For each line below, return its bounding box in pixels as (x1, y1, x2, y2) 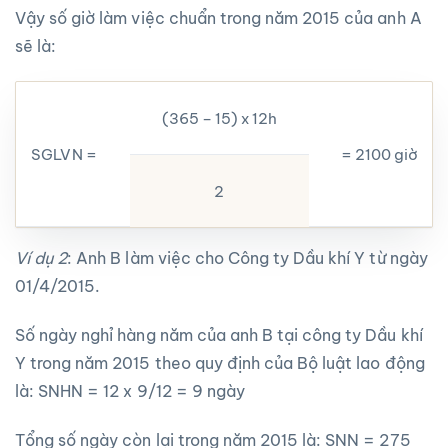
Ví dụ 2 (15, 248, 68, 269)
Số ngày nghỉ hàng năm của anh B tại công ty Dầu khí (15, 324, 423, 345)
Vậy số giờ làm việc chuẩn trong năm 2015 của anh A (15, 8, 422, 29)
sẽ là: (15, 36, 57, 57)
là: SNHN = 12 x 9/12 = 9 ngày (15, 380, 245, 401)
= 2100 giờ (340, 144, 419, 164)
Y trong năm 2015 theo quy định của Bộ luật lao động (15, 352, 425, 373)
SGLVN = (31, 144, 97, 164)
